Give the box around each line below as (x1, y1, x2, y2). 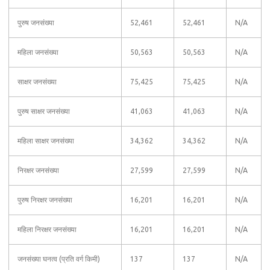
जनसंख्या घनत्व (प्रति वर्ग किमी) (17, 255, 100, 263)
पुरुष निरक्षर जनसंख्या (17, 196, 72, 204)
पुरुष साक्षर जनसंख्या (17, 107, 70, 115)
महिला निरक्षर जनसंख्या (17, 225, 77, 233)
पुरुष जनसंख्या (17, 19, 54, 27)
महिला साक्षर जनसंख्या (17, 137, 74, 145)
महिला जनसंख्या (17, 48, 58, 56)
